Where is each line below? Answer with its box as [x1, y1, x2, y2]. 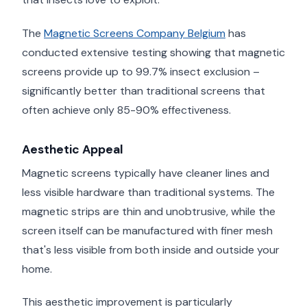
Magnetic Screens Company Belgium [44, 26, 225, 41]
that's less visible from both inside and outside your [22, 242, 280, 257]
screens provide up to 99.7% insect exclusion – [22, 64, 260, 79]
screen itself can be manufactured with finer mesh [22, 223, 273, 238]
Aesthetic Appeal [22, 142, 123, 158]
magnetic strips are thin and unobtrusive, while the [22, 204, 275, 219]
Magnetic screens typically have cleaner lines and [22, 165, 269, 180]
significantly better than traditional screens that [22, 84, 265, 99]
